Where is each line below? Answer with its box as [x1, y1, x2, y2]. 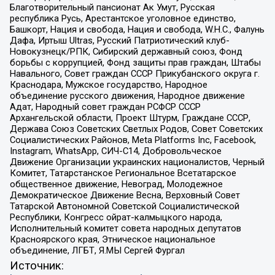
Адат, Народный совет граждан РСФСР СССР [9, 101, 201, 112]
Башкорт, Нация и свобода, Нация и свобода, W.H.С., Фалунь [9, 23, 265, 35]
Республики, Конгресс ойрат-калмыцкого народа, [9, 211, 222, 223]
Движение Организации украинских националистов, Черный [9, 156, 265, 168]
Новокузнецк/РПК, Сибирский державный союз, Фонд [9, 45, 242, 57]
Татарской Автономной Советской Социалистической [9, 200, 239, 212]
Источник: [9, 259, 64, 273]
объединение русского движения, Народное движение [9, 90, 245, 101]
